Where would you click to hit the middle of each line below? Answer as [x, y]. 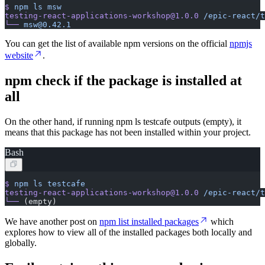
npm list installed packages [149, 221]
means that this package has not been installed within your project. [128, 132]
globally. [21, 243]
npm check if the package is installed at [123, 80]
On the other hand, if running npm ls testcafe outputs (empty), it [123, 121]
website [19, 56]
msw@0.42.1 [45, 25]
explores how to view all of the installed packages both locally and [128, 232]
